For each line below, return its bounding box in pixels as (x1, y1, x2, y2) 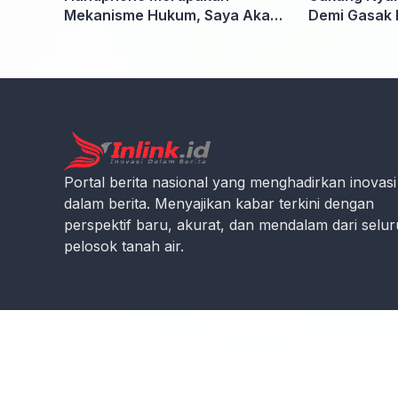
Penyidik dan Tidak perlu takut (64, 45, 275, 64)
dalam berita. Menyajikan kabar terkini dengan (64, 195, 374, 213)
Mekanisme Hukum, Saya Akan (64, 6, 279, 25)
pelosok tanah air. (64, 237, 184, 256)
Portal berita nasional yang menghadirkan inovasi (64, 173, 396, 192)
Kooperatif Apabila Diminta (64, 26, 252, 44)
